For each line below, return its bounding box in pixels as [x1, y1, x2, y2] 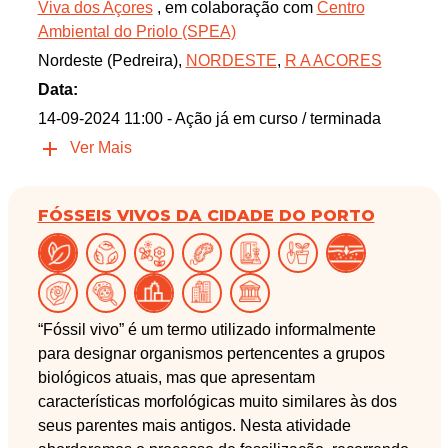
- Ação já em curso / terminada [166, 110, 381, 128]
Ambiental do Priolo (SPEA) [37, 23, 236, 41]
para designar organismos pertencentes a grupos [37, 345, 385, 363]
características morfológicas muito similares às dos [37, 393, 397, 411]
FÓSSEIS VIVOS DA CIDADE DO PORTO [37, 206, 375, 226]
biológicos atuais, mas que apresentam [37, 369, 315, 387]
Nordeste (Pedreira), [37, 52, 186, 70]
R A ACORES [284, 52, 382, 70]
